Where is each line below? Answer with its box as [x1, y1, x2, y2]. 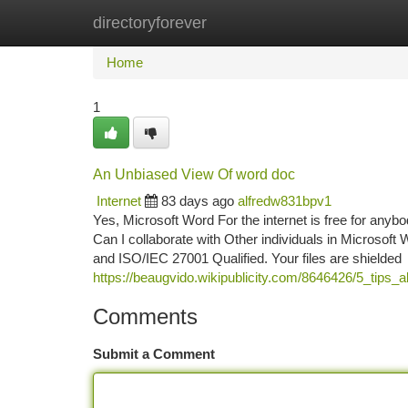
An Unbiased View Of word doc [93, 167, 295, 182]
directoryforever [93, 14, 207, 32]
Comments [93, 304, 198, 329]
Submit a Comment [93, 346, 215, 362]
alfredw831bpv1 [238, 193, 331, 209]
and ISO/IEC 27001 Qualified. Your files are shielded [93, 250, 402, 266]
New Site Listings [184, 15, 287, 30]
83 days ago [161, 193, 234, 209]
